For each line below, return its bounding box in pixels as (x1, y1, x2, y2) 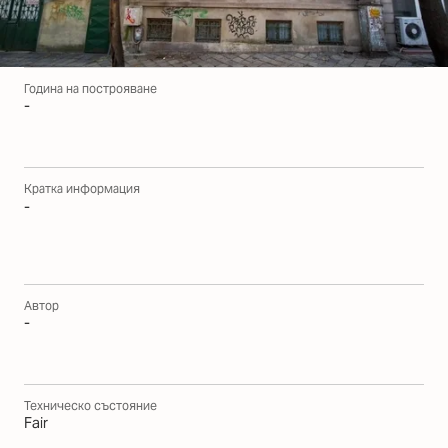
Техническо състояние (24, 397, 157, 413)
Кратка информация (24, 181, 140, 197)
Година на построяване (24, 81, 157, 97)
